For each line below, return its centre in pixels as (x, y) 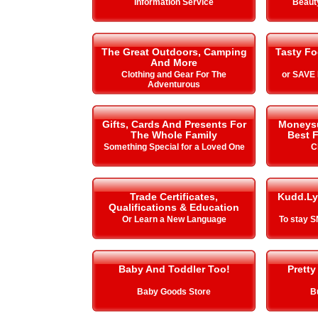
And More (174, 62)
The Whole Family (174, 135)
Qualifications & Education (174, 207)
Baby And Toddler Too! (174, 269)
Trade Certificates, (174, 197)
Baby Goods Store (174, 292)
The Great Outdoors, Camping (174, 52)
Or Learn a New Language (174, 219)
